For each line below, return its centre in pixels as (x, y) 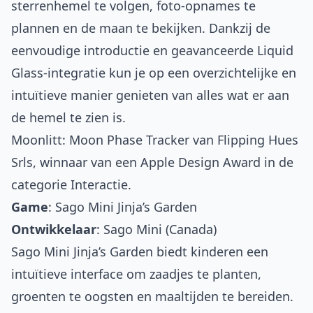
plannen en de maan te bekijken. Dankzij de (141, 28)
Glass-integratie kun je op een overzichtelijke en (154, 73)
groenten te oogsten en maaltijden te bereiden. (152, 297)
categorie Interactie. (71, 185)
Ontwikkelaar (54, 230)
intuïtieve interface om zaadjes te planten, (136, 274)
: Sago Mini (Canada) (156, 230)
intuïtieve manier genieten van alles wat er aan (150, 95)
